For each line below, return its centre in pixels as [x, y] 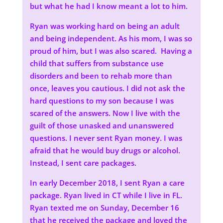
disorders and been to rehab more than [101, 76]
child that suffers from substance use [97, 63]
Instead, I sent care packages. [83, 163]
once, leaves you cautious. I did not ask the [107, 88]
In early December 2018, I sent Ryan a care [107, 183]
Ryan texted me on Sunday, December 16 [104, 208]
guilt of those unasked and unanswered [102, 125]
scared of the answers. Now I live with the [105, 113]
